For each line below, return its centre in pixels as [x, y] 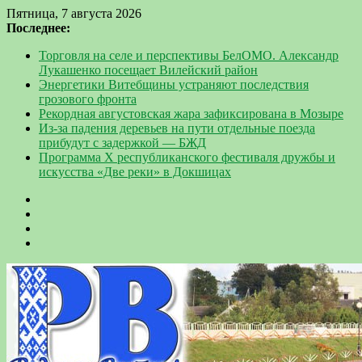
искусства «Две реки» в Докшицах [135, 172]
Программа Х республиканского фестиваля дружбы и [187, 157]
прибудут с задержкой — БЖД [122, 143]
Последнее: [38, 28]
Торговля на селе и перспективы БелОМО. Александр [189, 55]
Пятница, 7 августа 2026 [74, 13]
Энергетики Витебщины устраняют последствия [174, 84]
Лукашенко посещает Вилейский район [148, 70]
